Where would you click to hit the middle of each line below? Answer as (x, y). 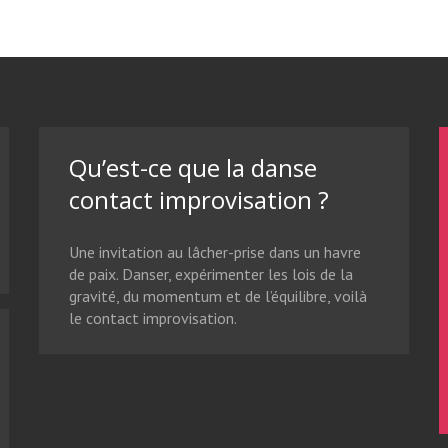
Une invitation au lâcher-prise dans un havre (215, 252)
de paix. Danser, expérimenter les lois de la (211, 274)
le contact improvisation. (153, 318)
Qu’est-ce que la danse (193, 167)
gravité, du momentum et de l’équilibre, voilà (218, 296)
